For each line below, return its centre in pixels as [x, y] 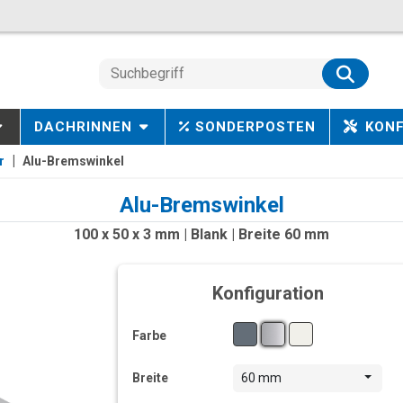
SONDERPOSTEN [256, 127]
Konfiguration [268, 293]
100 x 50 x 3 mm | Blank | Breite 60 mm [201, 234]
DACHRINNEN [83, 127]
